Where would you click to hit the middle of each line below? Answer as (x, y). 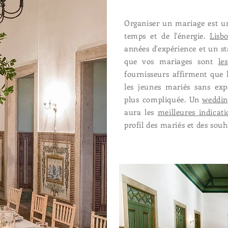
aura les (141, 112)
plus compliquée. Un (163, 99)
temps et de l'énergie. (167, 36)
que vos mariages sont (171, 61)
